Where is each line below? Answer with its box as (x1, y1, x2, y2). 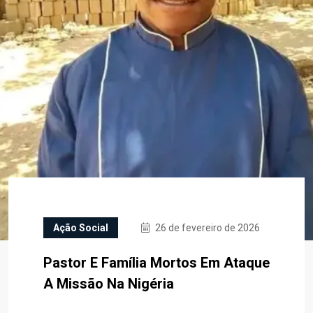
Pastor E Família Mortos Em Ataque (43, 254, 270, 271)
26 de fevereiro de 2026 (153, 222, 260, 233)
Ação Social (53, 222, 108, 233)
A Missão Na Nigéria (43, 275, 174, 292)
